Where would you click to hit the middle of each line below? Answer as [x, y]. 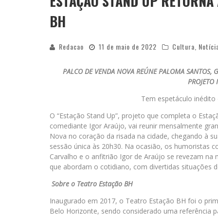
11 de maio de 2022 [128, 46]
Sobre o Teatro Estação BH [92, 184]
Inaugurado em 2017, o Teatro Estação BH [119, 201]
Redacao [71, 46]
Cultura [183, 46]
